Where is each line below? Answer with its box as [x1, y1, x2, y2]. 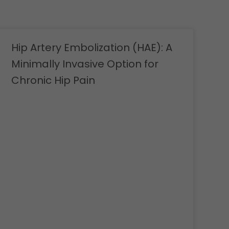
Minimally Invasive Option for [11, 57, 158, 72]
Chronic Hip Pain [11, 73, 95, 88]
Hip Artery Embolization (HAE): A [11, 40, 172, 55]
